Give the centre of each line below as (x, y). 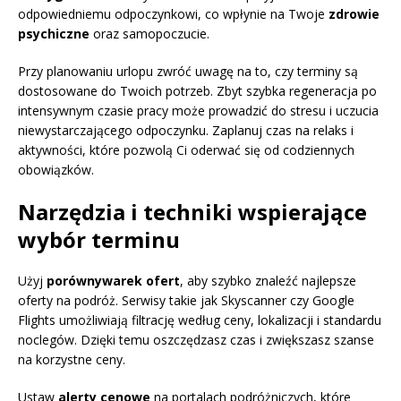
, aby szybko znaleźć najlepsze (268, 281)
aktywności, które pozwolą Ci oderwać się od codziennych (186, 150)
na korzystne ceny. (72, 360)
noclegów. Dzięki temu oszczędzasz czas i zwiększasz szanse (196, 340)
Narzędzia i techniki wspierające (192, 212)
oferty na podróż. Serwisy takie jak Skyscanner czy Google (186, 301)
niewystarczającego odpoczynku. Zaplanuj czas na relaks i (186, 131)
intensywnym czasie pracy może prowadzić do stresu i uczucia (198, 111)
